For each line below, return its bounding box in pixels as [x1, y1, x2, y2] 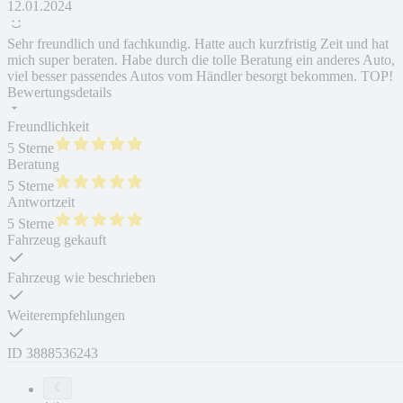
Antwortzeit [7, 194, 75, 210]
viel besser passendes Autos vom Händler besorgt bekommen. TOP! [7, 68, 393, 85]
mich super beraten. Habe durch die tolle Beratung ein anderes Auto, [7, 52, 395, 68]
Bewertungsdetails [7, 85, 112, 101]
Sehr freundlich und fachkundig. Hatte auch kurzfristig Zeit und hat [7, 36, 389, 52]
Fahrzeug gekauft [7, 232, 106, 248]
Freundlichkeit [7, 119, 89, 135]
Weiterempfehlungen [7, 308, 125, 324]
